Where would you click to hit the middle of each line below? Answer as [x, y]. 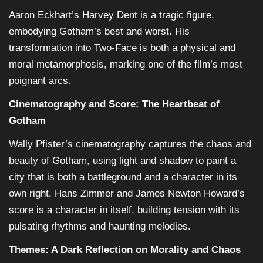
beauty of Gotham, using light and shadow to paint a [122, 160]
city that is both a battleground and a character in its [123, 177]
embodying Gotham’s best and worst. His [99, 31]
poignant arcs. [40, 80]
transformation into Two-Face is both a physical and [122, 48]
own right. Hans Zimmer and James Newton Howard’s [127, 193]
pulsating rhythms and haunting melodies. [100, 226]
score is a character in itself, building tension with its [124, 210]
